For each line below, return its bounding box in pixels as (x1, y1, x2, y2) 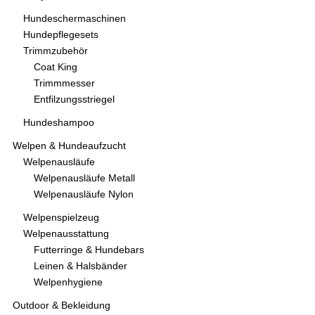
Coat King (34, 62, 77, 73)
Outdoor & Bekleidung (13, 300, 110, 311)
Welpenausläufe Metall (34, 173, 135, 184)
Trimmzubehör (23, 46, 88, 57)
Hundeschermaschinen (23, 13, 126, 25)
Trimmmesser (34, 78, 95, 89)
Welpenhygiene (34, 277, 103, 288)
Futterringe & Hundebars (34, 245, 144, 256)
